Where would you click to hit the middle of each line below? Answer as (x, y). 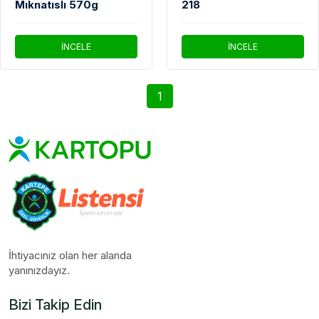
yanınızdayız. (39, 271)
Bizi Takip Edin (55, 305)
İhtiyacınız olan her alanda (70, 256)
